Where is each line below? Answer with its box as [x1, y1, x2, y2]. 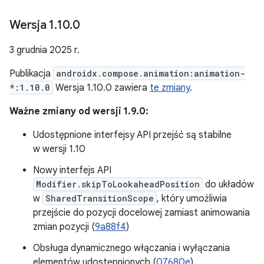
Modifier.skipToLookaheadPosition [36, 179, 200, 190]
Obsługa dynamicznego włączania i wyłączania [33, 242, 230, 254]
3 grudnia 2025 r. [9, 44, 80, 56]
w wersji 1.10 [33, 143, 85, 155]
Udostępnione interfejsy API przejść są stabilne [33, 129, 232, 141]
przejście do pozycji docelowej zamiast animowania [33, 207, 250, 219]
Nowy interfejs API [33, 164, 111, 176]
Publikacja [9, 68, 53, 80]
